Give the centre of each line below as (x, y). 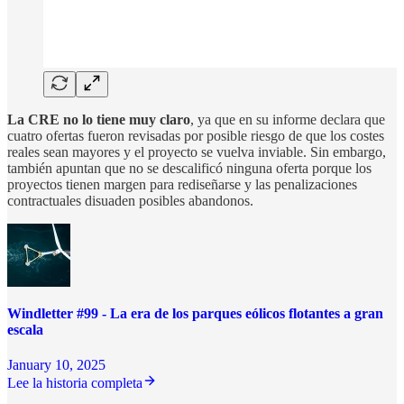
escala (25, 330)
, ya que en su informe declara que (288, 119)
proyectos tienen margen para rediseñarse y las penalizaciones (182, 184)
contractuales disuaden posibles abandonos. (130, 200)
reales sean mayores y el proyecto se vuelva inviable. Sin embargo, (197, 151)
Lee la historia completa (75, 383)
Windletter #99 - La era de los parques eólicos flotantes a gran (195, 314)
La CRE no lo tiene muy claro (99, 119)
